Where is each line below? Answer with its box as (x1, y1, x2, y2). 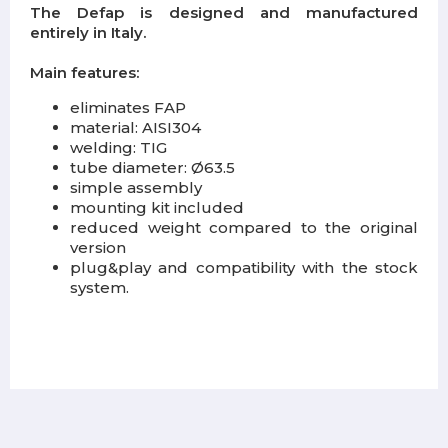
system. (70, 278, 129, 298)
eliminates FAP (70, 98, 186, 118)
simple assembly (70, 178, 202, 198)
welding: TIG (70, 138, 167, 158)
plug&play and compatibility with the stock (70, 258, 418, 278)
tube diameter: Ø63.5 (70, 158, 235, 178)
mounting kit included (70, 198, 244, 218)
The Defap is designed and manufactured (30, 3, 418, 23)
